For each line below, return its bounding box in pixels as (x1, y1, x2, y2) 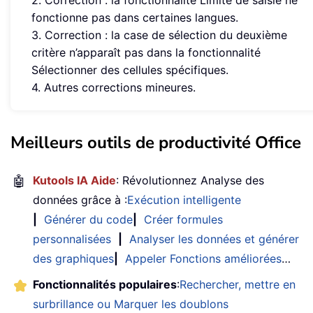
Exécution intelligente (127, 193, 241, 208)
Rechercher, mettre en (180, 277, 296, 292)
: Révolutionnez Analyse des (116, 173, 264, 188)
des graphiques (33, 252, 114, 266)
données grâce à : (33, 193, 127, 208)
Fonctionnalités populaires (33, 277, 177, 292)
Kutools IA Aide (33, 173, 116, 188)
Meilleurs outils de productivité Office (10, 131, 301, 154)
